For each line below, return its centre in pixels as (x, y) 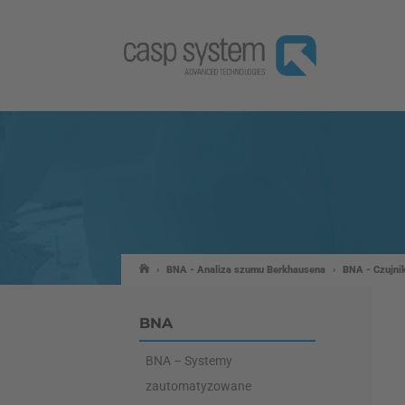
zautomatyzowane (199, 386)
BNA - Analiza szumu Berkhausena (246, 269)
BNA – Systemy (189, 360)
